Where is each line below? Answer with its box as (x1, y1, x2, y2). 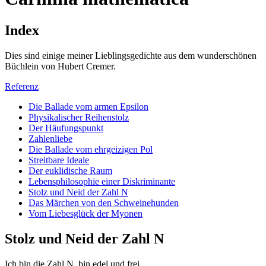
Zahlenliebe (28, 133, 72, 144)
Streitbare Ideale (28, 154, 89, 165)
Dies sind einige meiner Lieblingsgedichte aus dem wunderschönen (5, 50, 256, 61)
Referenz (5, 81, 39, 91)
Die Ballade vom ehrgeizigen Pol (28, 144, 153, 154)
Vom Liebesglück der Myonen (28, 208, 142, 218)
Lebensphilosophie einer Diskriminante (28, 176, 175, 186)
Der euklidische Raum (28, 165, 112, 176)
